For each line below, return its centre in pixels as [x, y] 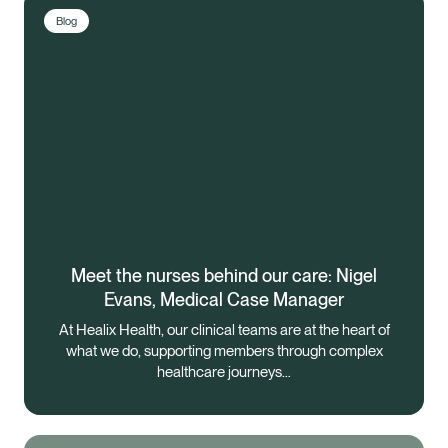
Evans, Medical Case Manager [224, 299]
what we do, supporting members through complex [224, 350]
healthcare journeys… [224, 371]
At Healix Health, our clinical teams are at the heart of [224, 329]
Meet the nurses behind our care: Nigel [224, 275]
